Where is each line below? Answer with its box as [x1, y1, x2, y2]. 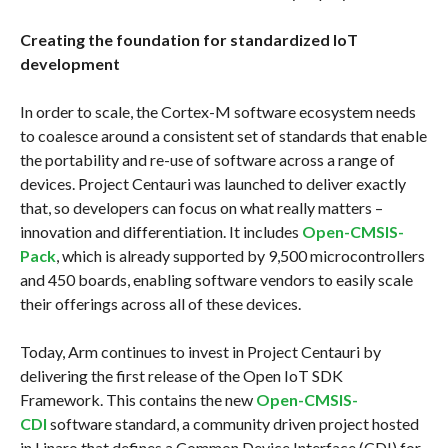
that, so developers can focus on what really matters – [19, 197, 383, 217]
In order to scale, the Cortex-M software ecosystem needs [19, 101, 416, 121]
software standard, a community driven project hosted [46, 413, 419, 433]
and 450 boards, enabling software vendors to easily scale [19, 269, 413, 289]
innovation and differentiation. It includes [19, 221, 302, 241]
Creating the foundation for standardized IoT [19, 29, 358, 49]
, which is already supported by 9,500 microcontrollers [55, 245, 425, 265]
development [19, 53, 120, 73]
